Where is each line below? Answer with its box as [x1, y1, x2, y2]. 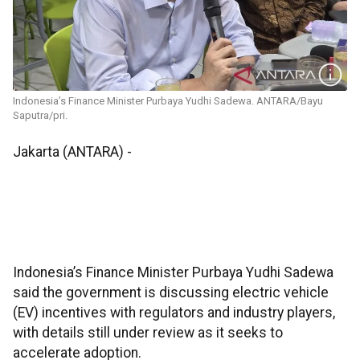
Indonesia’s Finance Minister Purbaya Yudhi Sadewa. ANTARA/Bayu [13, 95, 323, 108]
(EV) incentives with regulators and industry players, [13, 305, 335, 321]
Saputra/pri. [13, 109, 67, 122]
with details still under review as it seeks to [13, 325, 283, 342]
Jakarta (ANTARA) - [13, 144, 132, 161]
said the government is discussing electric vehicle [13, 284, 329, 301]
